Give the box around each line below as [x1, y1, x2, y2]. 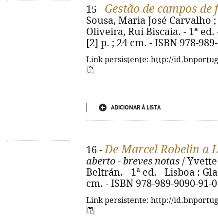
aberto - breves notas [86, 156, 180, 167]
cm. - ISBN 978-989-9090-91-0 [86, 178, 217, 189]
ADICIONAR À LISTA [111, 104, 161, 111]
